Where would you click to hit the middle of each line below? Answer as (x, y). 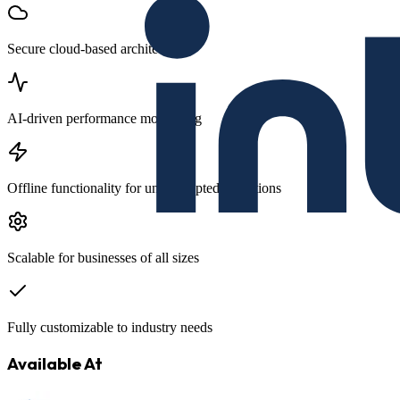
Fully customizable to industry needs (110, 328)
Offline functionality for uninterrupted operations (144, 188)
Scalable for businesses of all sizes (103, 258)
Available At (55, 364)
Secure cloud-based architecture (96, 49)
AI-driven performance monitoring (104, 119)
